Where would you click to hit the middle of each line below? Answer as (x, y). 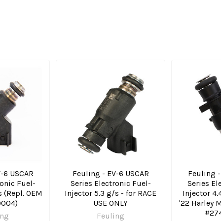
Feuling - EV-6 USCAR (110, 174)
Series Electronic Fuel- (110, 184)
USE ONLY (110, 203)
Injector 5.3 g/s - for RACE (110, 193)
